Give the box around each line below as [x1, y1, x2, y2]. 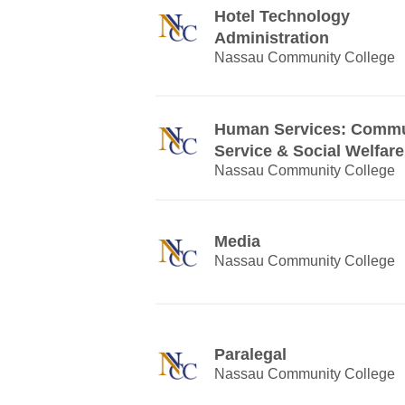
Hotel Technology [214, 7, 350, 25]
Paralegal [214, 345, 287, 363]
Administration [214, 29, 329, 47]
